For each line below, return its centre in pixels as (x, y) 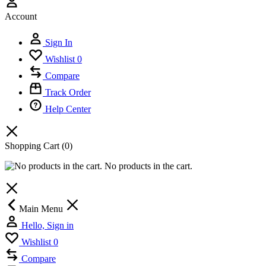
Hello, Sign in (47, 225)
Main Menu (42, 208)
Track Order (68, 92)
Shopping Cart (33, 145)
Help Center (68, 109)
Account (21, 16)
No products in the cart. (147, 166)
